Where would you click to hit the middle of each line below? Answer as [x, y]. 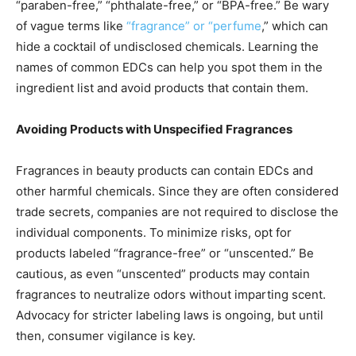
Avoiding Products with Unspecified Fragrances [154, 129]
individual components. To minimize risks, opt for [154, 232]
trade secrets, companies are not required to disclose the [177, 211]
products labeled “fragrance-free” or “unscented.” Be [165, 253]
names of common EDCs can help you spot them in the [169, 67]
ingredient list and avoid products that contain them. [162, 87]
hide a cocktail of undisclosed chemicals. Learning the [167, 46]
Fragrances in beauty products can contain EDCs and [164, 170]
